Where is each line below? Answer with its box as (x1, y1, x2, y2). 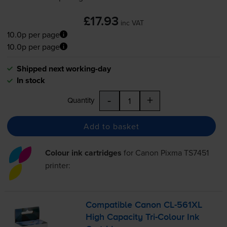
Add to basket (83, 120, 139, 132)
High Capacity (86, 213, 146, 222)
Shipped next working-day (16, 63, 111, 75)
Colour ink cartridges (45, 147, 122, 159)
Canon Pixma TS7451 (135, 147, 209, 159)
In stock (16, 74, 45, 87)
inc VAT (120, 17, 144, 28)
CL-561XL (164, 201, 203, 210)
